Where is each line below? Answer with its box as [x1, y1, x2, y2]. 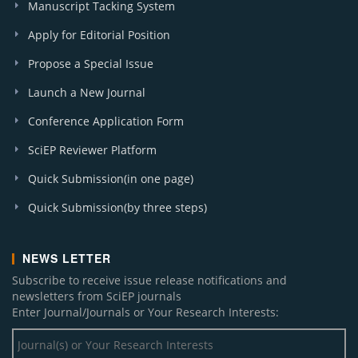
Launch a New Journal [28, 85, 145, 100]
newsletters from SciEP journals [12, 288, 181, 304]
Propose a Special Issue [28, 56, 153, 71]
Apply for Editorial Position [28, 27, 170, 42]
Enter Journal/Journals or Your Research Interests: [12, 304, 279, 320]
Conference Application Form [28, 113, 184, 129]
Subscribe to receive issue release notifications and [12, 272, 287, 288]
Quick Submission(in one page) [28, 171, 193, 186]
